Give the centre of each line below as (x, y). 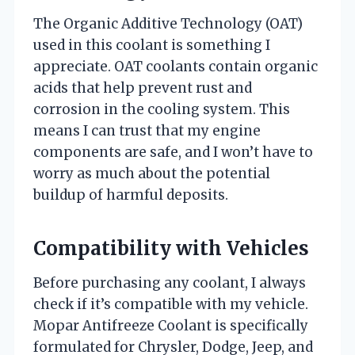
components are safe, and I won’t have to (173, 152)
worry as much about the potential (152, 173)
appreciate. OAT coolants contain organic (176, 66)
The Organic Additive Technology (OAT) (168, 23)
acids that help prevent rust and (143, 88)
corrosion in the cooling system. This (162, 109)
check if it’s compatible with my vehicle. (171, 304)
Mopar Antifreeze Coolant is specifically (171, 325)
